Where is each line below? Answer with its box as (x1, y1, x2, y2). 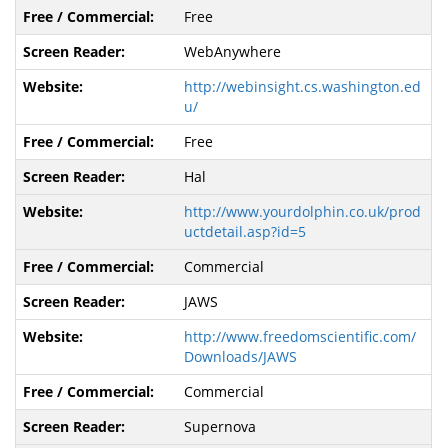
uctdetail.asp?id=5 (183, 222, 306, 242)
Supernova (183, 417, 256, 437)
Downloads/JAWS (183, 347, 297, 367)
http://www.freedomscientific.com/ (183, 327, 416, 347)
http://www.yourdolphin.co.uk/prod (183, 202, 421, 222)
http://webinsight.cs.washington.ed (183, 77, 421, 97)
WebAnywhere (183, 42, 281, 62)
